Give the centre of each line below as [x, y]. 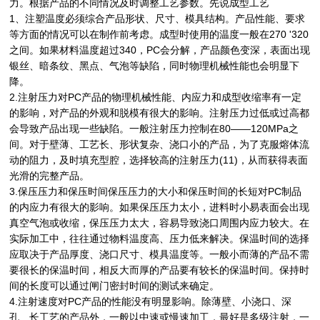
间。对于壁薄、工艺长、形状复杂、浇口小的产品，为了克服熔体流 [160, 144]
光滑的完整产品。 [50, 175]
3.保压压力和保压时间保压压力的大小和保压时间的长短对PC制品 [156, 191]
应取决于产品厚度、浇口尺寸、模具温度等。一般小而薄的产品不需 [160, 254]
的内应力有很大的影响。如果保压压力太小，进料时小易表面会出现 [160, 207]
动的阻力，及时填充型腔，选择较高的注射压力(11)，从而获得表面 [159, 160]
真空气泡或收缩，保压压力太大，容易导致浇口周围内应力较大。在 [160, 222]
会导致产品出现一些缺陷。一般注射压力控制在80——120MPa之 [154, 128]
